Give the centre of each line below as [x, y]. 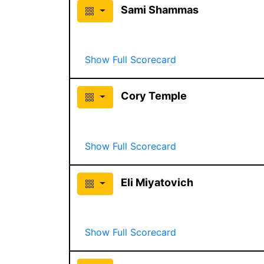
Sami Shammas [159, 9]
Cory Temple [154, 95]
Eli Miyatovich [157, 182]
